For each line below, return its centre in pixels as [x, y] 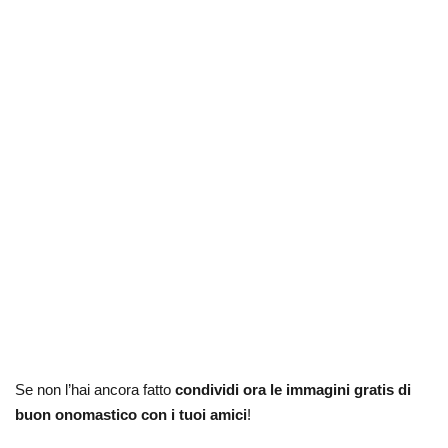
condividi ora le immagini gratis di [293, 389]
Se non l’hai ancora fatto [95, 389]
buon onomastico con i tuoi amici [131, 414]
